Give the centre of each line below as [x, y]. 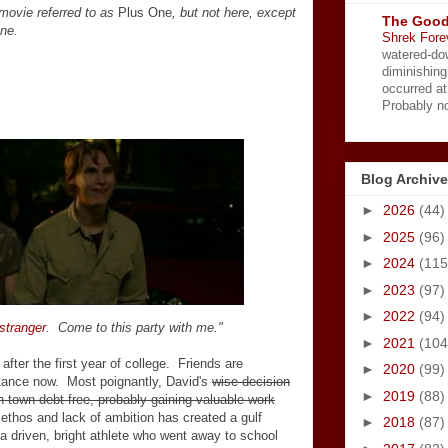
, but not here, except [234, 12]
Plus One [145, 12]
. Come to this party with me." [134, 327]
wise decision [251, 381]
